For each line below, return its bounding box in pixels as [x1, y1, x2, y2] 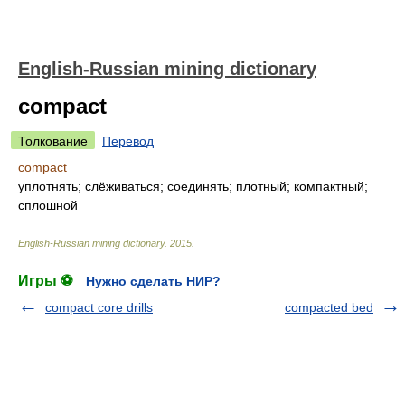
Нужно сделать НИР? [86, 274, 221, 288]
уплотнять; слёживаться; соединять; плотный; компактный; [18, 179, 368, 193]
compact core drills [45, 300, 153, 315]
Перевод [102, 134, 154, 148]
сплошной [18, 198, 78, 212]
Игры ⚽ [18, 273, 73, 288]
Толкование [18, 134, 88, 148]
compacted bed [285, 300, 373, 315]
